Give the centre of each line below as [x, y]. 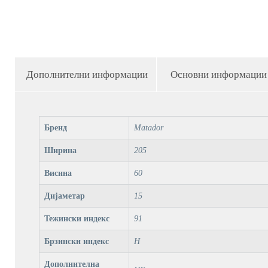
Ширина [60, 150]
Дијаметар [64, 196]
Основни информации [218, 74]
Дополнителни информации [87, 74]
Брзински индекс [76, 241]
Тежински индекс [77, 218]
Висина [58, 173]
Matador [148, 127]
